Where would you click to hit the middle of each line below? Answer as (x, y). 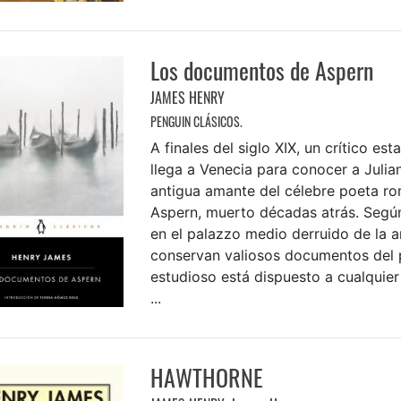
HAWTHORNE (206, 378)
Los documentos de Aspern (261, 71)
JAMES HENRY (187, 98)
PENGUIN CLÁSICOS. (196, 122)
